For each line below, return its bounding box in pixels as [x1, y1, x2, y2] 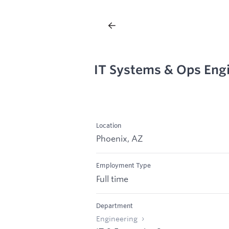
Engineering [96, 214, 138, 224]
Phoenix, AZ [96, 133, 143, 144]
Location [96, 121, 121, 129]
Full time [96, 173, 128, 185]
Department [96, 201, 133, 210]
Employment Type [96, 161, 151, 170]
